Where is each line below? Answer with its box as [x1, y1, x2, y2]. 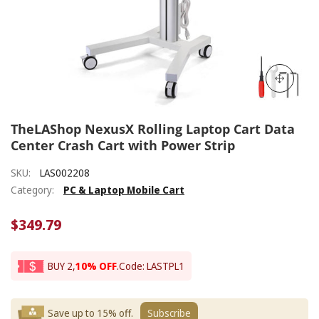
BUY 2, [48, 259, 75, 273]
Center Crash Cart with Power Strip [11, 137, 235, 155]
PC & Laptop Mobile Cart [63, 183, 184, 197]
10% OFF [75, 259, 117, 273]
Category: [11, 183, 54, 197]
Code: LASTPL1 [119, 259, 184, 273]
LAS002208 [40, 166, 90, 180]
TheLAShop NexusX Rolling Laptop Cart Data [11, 120, 295, 138]
